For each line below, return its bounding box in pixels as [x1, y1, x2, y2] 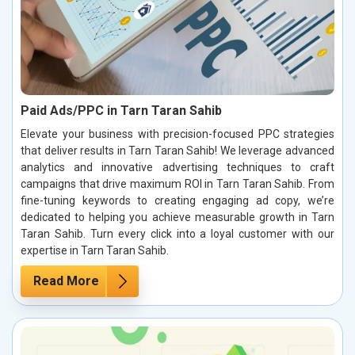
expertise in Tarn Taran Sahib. [21, 244, 169, 258]
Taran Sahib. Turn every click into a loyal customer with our [21, 227, 334, 241]
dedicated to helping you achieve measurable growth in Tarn [21, 211, 334, 224]
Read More [33, 273, 99, 289]
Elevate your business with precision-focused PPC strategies [21, 128, 334, 141]
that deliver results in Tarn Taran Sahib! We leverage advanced [21, 144, 334, 158]
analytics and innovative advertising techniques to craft [21, 161, 334, 174]
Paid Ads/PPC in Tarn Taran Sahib [21, 103, 222, 119]
